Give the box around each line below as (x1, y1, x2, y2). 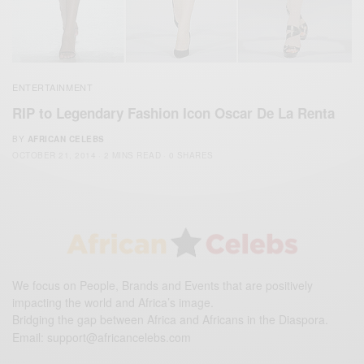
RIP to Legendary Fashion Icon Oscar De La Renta (12, 102, 335, 123)
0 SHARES (168, 149, 214, 161)
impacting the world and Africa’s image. (12, 294, 214, 310)
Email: (12, 329, 48, 345)
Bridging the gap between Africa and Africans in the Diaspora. (12, 311, 328, 327)
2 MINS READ (103, 149, 161, 161)
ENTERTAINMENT (12, 80, 93, 93)
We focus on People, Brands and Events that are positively (12, 277, 313, 293)
